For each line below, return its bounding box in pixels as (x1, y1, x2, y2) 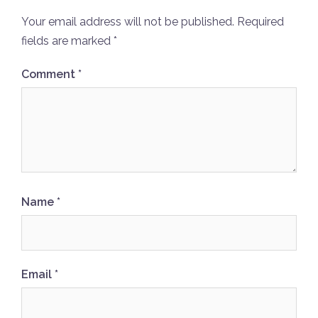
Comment (21, 67, 78, 82)
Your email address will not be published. (21, 15, 234, 29)
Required (237, 15, 284, 29)
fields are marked (21, 34, 114, 48)
